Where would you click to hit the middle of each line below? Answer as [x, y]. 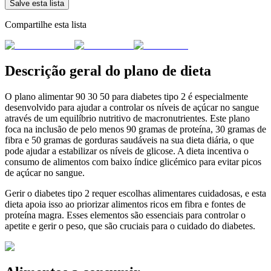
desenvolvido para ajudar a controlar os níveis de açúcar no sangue [132, 107]
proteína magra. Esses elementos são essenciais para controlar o [125, 215]
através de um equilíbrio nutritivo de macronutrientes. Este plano [127, 118]
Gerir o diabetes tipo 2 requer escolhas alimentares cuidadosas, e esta [135, 193]
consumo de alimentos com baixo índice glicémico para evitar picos [133, 162]
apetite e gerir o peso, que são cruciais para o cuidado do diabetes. [130, 226]
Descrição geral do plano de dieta [108, 71]
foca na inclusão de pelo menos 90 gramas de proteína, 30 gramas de [135, 129]
